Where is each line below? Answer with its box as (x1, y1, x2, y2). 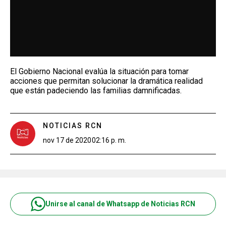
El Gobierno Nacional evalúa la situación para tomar (10, 66, 189, 76)
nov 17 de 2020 (43, 136, 91, 144)
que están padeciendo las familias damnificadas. (10, 85, 182, 95)
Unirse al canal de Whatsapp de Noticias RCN (45, 200, 195, 208)
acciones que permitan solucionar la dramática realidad (10, 76, 203, 86)
